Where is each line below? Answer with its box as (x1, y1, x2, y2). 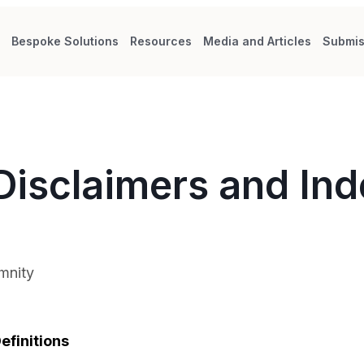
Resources (130, 34, 193, 48)
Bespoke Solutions (11, 34, 119, 48)
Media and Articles (203, 34, 312, 48)
